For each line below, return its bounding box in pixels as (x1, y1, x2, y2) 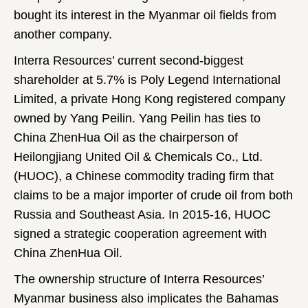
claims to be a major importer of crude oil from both (14, 188, 293, 203)
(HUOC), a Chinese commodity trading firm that (14, 169, 274, 184)
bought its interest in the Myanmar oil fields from (14, 8, 276, 23)
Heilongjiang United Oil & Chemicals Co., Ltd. (14, 150, 263, 164)
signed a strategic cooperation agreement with (14, 227, 267, 241)
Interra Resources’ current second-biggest (14, 54, 243, 68)
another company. (14, 27, 112, 42)
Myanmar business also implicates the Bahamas (14, 291, 278, 306)
